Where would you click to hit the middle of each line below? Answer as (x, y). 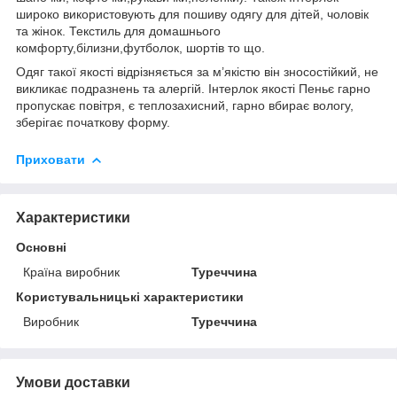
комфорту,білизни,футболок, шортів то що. (140, 47)
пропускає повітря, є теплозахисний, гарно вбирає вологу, (185, 105)
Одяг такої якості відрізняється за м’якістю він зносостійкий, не (197, 71)
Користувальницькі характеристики (130, 296)
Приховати (51, 159)
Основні (41, 247)
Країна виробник (71, 272)
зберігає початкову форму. (93, 122)
